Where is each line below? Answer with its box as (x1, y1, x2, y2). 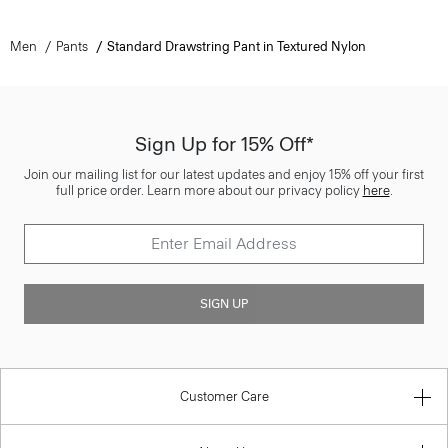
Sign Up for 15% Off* (134, 131, 314, 156)
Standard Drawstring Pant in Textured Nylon (106, 38, 366, 54)
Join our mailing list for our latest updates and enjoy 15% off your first (24, 166, 424, 182)
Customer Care (179, 388, 269, 404)
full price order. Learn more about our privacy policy (55, 182, 363, 198)
